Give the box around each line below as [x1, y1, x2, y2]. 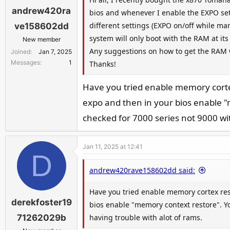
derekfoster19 [11, 197, 72, 207]
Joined [11, 47, 30, 55]
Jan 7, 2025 [39, 47, 72, 55]
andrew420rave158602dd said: [89, 165, 195, 175]
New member [22, 35, 61, 43]
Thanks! [89, 59, 116, 69]
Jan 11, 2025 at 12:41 [83, 142, 143, 150]
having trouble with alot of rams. [89, 212, 202, 222]
